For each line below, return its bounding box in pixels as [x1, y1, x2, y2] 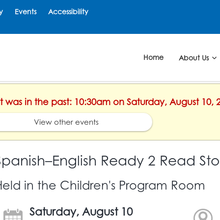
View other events [34, 117, 99, 127]
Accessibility [48, 7, 88, 16]
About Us [178, 53, 211, 62]
